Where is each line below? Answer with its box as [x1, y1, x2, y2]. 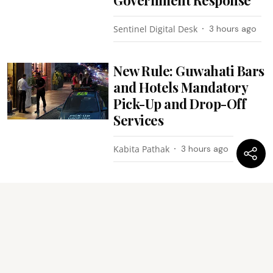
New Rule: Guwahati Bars [113, 61, 264, 80]
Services [113, 110, 164, 129]
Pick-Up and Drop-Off [113, 94, 246, 113]
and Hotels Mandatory [113, 77, 248, 96]
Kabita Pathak [113, 143, 170, 155]
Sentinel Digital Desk [113, 23, 198, 35]
